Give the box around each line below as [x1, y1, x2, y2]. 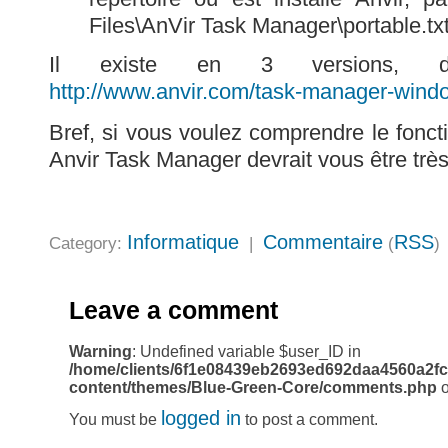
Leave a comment [69, 295, 278, 324]
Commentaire [263, 230, 383, 253]
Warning [69, 342, 132, 360]
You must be [69, 410, 161, 428]
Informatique [127, 230, 239, 253]
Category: [49, 232, 127, 253]
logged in [161, 406, 241, 429]
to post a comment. [241, 410, 378, 428]
